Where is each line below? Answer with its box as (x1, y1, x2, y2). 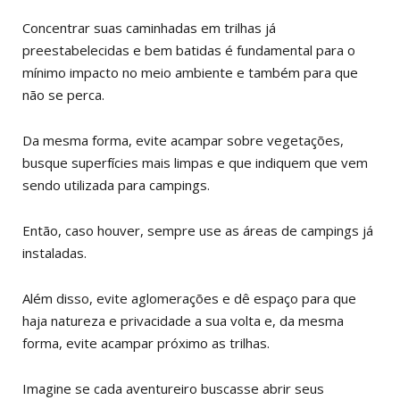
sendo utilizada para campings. (22, 176, 213, 195)
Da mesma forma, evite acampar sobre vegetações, (22, 131, 344, 150)
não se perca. (22, 86, 104, 104)
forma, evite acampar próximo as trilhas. (22, 334, 273, 353)
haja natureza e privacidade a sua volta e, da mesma (22, 312, 344, 330)
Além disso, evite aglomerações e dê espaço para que (22, 289, 356, 308)
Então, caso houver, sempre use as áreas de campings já (22, 221, 373, 240)
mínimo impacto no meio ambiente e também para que (22, 63, 358, 82)
